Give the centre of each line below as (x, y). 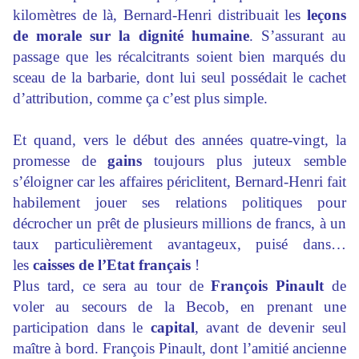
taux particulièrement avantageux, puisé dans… (179, 244)
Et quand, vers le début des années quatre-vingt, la (179, 140)
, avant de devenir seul (270, 328)
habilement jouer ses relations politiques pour (179, 203)
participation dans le (82, 328)
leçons (327, 15)
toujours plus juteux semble (244, 161)
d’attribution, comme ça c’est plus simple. (140, 99)
